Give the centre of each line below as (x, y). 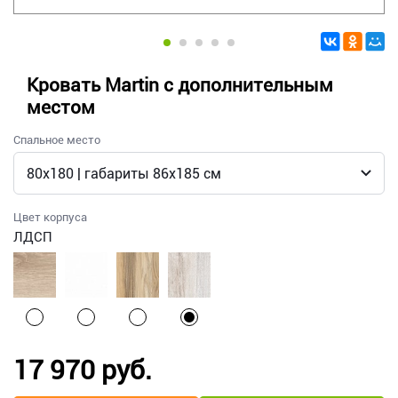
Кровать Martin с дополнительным (180, 86)
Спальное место (57, 140)
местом (61, 108)
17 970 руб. (83, 370)
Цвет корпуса (50, 218)
